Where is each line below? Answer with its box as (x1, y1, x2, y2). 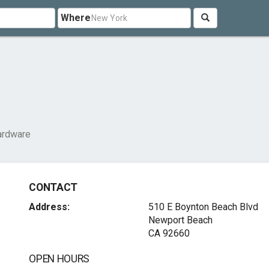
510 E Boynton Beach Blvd (148, 201, 258, 213)
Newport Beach (148, 214, 213, 226)
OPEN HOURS (29, 253, 89, 265)
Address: (29, 201, 70, 213)
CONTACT (29, 181, 77, 193)
